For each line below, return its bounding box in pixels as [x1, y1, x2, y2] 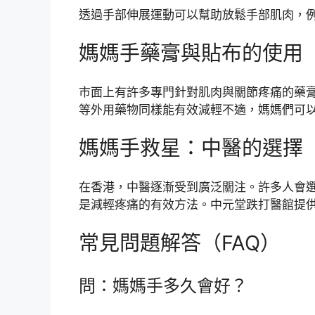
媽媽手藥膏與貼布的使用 [79, 41, 303, 66]
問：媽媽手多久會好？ [79, 275, 247, 296]
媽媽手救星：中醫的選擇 [79, 136, 303, 161]
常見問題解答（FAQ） [79, 231, 281, 256]
